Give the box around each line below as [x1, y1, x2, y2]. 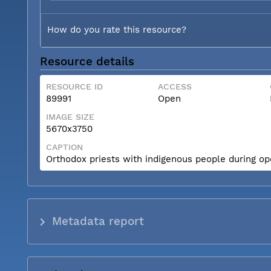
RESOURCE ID [46, 81, 103, 91]
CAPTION [46, 142, 83, 152]
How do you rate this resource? [47, 24, 186, 35]
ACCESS [158, 81, 192, 91]
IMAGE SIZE [46, 111, 94, 122]
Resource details [40, 54, 134, 68]
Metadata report [52, 214, 145, 228]
